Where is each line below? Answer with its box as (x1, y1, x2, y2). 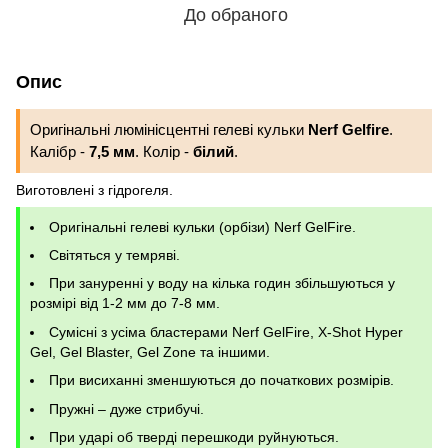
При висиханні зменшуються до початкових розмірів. (49, 372, 394, 389)
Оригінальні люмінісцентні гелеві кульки (30, 120, 308, 138)
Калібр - (30, 142, 89, 160)
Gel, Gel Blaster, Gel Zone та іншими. (30, 343, 270, 360)
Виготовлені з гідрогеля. (16, 181, 173, 198)
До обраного (184, 4, 288, 25)
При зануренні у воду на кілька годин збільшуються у (49, 275, 395, 292)
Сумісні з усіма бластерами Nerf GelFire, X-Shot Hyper (49, 323, 403, 340)
